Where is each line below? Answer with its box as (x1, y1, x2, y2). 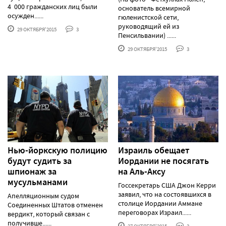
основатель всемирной (118, 3, 190, 13)
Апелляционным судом (8, 191, 81, 201)
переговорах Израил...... (118, 208, 191, 217)
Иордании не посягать (118, 155, 209, 167)
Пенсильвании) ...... (118, 30, 176, 40)
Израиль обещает (118, 144, 190, 157)
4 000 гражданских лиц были (8, 2, 97, 11)
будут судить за (8, 155, 72, 167)
